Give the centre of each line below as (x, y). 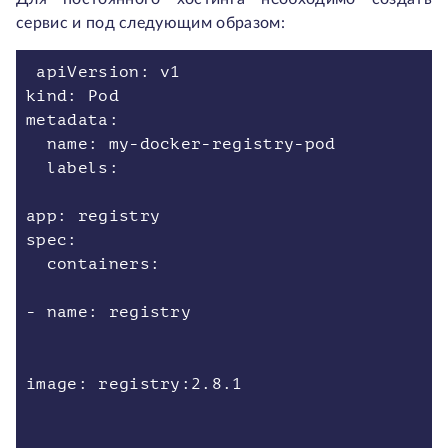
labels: (72, 168)
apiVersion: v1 (103, 72)
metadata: (72, 120)
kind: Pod (72, 96)
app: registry (93, 216)
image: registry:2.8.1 (134, 384)
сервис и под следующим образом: (150, 23)
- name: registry (109, 312)
